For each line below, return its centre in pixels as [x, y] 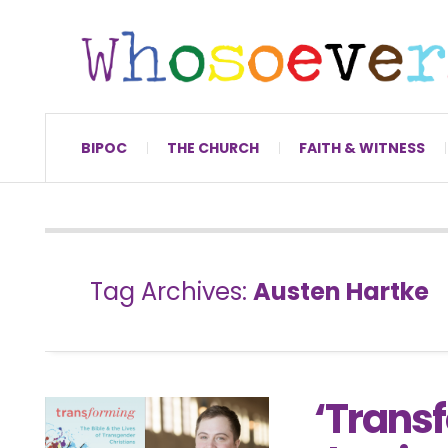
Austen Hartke [341, 291]
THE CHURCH [213, 147]
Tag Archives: [171, 291]
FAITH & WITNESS [362, 147]
